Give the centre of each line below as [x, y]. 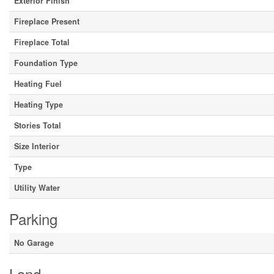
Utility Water [37, 188]
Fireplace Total [42, 42]
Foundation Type [46, 63]
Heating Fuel [38, 84]
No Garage [34, 243]
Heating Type [39, 105]
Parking [33, 219]
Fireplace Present [47, 21]
